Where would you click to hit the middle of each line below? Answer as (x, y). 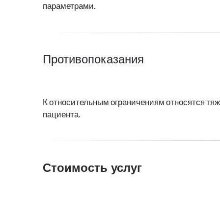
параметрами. (69, 6)
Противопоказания (93, 59)
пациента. (62, 115)
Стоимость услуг (92, 168)
